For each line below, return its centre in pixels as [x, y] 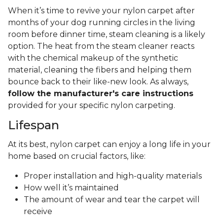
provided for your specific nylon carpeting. [92, 106]
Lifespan [34, 125]
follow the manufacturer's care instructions [101, 94]
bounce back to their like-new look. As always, [98, 82]
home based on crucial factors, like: [79, 156]
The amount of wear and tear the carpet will [112, 200]
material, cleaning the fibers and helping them [100, 70]
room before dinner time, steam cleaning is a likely [107, 35]
